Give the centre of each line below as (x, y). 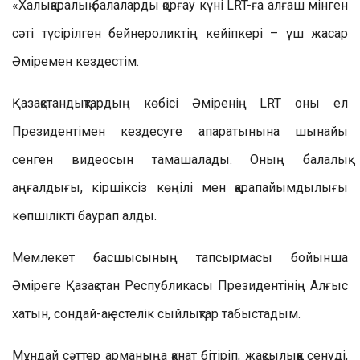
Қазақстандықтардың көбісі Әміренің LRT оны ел (180, 103)
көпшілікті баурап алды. (84, 215)
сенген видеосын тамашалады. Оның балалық (180, 159)
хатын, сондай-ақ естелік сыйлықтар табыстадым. (156, 313)
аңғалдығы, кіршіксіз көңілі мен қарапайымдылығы (180, 187)
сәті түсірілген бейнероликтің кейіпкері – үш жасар (180, 33)
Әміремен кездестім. (76, 61)
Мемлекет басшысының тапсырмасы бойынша (180, 257)
